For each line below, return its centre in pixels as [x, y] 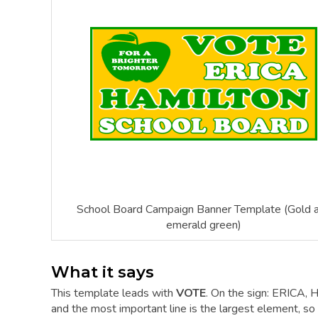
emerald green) [204, 225]
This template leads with [114, 294]
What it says [103, 272]
